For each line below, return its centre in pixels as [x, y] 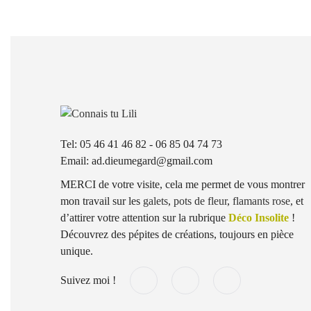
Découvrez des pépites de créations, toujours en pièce [177, 235]
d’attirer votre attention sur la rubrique [144, 218]
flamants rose [261, 201]
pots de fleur [200, 201]
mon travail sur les [102, 201]
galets [155, 201]
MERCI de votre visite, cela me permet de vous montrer [183, 185]
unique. [77, 251]
